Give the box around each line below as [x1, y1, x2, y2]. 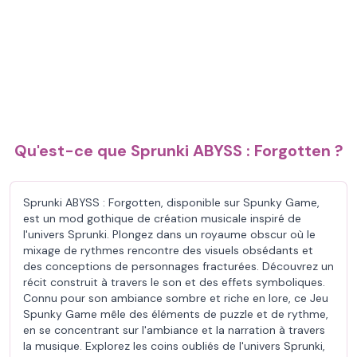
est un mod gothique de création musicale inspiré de [23, 211, 301, 226]
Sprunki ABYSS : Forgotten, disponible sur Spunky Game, [23, 195, 320, 210]
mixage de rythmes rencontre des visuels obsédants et [23, 243, 313, 257]
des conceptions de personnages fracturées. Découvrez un [23, 259, 334, 273]
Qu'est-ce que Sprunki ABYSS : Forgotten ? [14, 140, 343, 161]
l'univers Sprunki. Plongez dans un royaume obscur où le [23, 227, 316, 241]
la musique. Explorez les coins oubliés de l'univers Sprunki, [23, 339, 325, 353]
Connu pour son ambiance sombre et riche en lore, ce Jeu [23, 291, 328, 305]
